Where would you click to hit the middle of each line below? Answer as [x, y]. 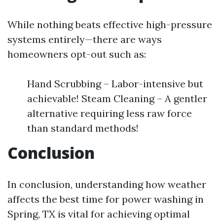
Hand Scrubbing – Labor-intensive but [115, 84]
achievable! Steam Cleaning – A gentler [117, 98]
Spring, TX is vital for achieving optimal [99, 214]
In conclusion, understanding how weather [107, 184]
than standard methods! [83, 128]
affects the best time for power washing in [106, 199]
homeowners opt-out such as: [77, 54]
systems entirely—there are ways [85, 39]
